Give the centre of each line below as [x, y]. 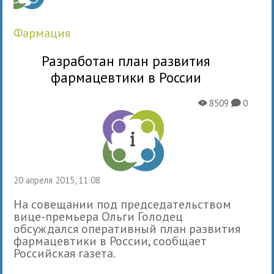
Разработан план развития [126, 61]
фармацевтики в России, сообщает [110, 241]
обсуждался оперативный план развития [127, 228]
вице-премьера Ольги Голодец [98, 216]
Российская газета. [65, 253]
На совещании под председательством [123, 204]
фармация [47, 33]
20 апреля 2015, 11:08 [60, 180]
